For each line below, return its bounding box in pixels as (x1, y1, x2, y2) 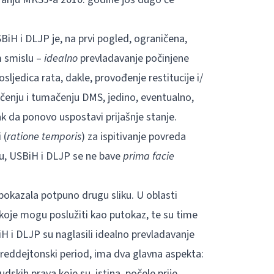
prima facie (122, 149, 174, 164)
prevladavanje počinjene (80, 51, 189, 66)
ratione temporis (6, 129, 81, 144)
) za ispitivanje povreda (81, 129, 186, 144)
